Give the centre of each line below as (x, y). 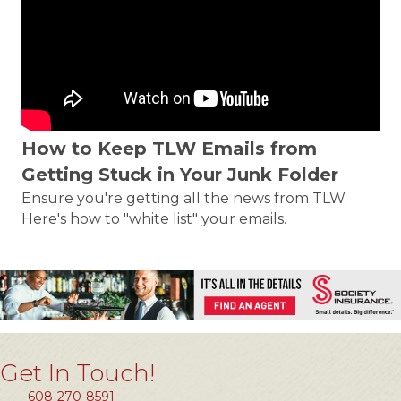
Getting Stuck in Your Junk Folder (180, 175)
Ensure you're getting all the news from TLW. (184, 198)
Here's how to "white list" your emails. (154, 219)
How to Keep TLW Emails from (169, 149)
